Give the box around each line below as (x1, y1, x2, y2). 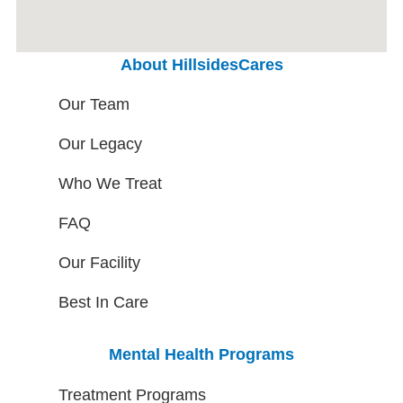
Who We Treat (58, 175, 163, 193)
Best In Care (58, 293, 149, 312)
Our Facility (58, 254, 141, 273)
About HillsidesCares (120, 55, 283, 74)
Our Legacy (58, 135, 143, 154)
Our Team (58, 95, 130, 114)
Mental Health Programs (109, 345, 294, 364)
